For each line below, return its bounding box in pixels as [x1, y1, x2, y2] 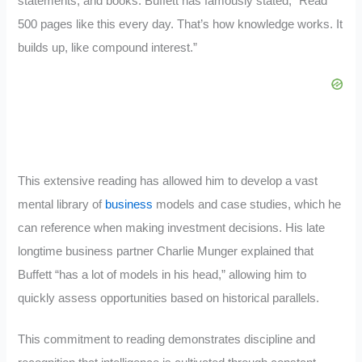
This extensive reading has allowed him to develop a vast [18, 175, 318, 188]
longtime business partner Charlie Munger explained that [18, 245, 314, 259]
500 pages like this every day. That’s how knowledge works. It [18, 17, 343, 31]
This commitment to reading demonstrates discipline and [18, 333, 316, 347]
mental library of [18, 198, 106, 212]
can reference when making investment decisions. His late [18, 221, 326, 235]
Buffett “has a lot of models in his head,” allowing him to [18, 268, 307, 282]
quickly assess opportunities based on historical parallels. [18, 292, 320, 305]
